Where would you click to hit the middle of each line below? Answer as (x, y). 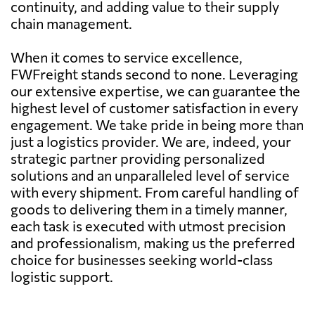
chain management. (71, 23)
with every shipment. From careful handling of (155, 192)
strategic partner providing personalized (138, 158)
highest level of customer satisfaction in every (154, 107)
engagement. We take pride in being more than (157, 124)
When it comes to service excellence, (127, 57)
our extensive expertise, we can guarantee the (155, 90)
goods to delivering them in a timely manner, (149, 208)
